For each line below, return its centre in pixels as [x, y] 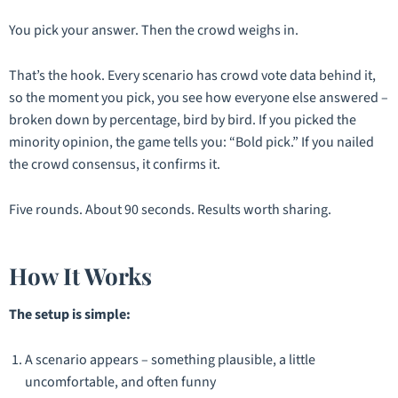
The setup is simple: [70, 314]
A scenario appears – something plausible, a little [170, 359]
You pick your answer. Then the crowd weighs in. [154, 30]
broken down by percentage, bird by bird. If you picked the [183, 119]
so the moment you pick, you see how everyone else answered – [199, 97]
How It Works [80, 276]
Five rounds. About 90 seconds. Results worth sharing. [170, 209]
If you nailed [336, 142]
